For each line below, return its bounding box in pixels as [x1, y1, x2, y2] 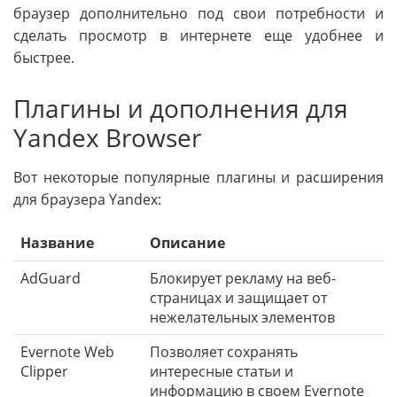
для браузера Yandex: [13, 190, 161, 210]
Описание [150, 233, 225, 253]
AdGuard [20, 269, 81, 289]
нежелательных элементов [150, 307, 335, 328]
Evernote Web [20, 342, 114, 362]
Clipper [20, 362, 68, 382]
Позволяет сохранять [150, 342, 298, 362]
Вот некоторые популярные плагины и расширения [13, 167, 384, 188]
